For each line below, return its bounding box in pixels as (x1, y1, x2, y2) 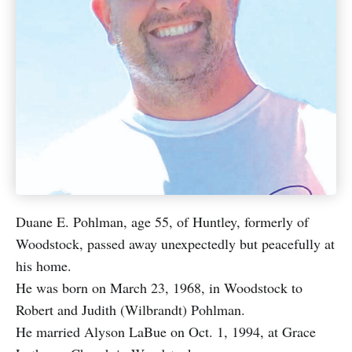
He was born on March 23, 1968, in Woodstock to (16, 278, 302, 298)
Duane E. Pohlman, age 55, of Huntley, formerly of (16, 212, 309, 232)
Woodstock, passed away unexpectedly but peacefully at (16, 234, 335, 254)
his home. (16, 256, 76, 276)
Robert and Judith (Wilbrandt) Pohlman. (16, 300, 245, 320)
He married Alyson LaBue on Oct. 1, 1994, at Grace (16, 322, 316, 342)
